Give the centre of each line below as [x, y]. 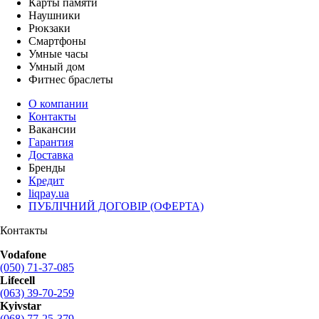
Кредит [46, 180]
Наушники [54, 15]
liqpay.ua [49, 193]
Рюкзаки [49, 28]
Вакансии [52, 129]
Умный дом [57, 66]
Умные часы [58, 53]
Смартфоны [57, 41]
